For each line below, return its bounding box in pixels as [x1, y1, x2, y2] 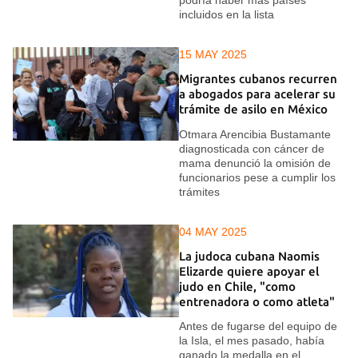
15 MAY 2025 [179, 47, 247, 61]
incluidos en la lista [179, 7, 274, 21]
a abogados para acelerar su [179, 87, 336, 101]
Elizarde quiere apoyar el [179, 264, 319, 278]
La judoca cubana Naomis [179, 249, 320, 263]
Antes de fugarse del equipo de [179, 320, 337, 333]
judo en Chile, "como [179, 279, 296, 293]
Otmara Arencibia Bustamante [179, 127, 331, 141]
